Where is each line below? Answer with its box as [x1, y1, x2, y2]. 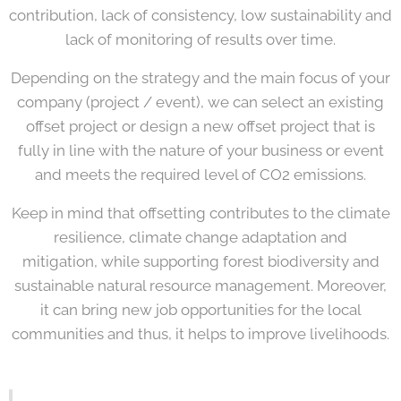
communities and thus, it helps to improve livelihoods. [12, 324, 389, 343]
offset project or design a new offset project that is [26, 116, 375, 135]
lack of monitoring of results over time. [65, 30, 336, 48]
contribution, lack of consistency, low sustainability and [9, 5, 392, 24]
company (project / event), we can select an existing [17, 92, 384, 111]
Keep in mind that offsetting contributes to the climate [11, 203, 390, 222]
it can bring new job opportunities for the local [39, 300, 362, 319]
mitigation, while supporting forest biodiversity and [21, 252, 380, 270]
